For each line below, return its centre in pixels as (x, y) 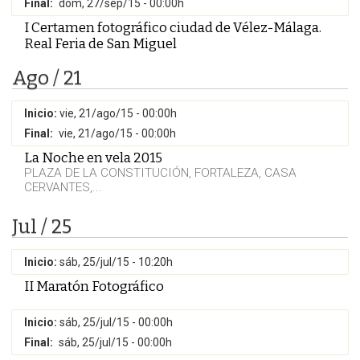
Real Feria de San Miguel (100, 43)
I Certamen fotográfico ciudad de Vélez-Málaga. (173, 27)
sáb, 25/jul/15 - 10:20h (116, 262)
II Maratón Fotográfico (94, 286)
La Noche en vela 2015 (93, 157)
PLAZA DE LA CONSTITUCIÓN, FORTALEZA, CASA (160, 173)
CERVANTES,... (63, 187)
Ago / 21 (47, 78)
